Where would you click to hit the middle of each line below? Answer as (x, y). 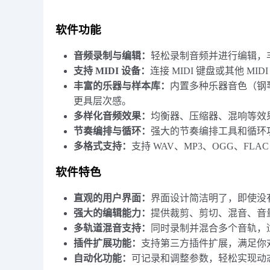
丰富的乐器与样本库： (122, 86)
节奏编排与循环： (112, 131)
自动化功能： (102, 258)
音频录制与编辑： (112, 56)
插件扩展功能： (107, 243)
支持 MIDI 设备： (112, 71)
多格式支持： (102, 146)
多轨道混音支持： (112, 228)
